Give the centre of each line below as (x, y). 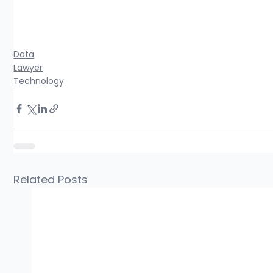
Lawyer (28, 68)
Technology (39, 81)
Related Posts (51, 180)
